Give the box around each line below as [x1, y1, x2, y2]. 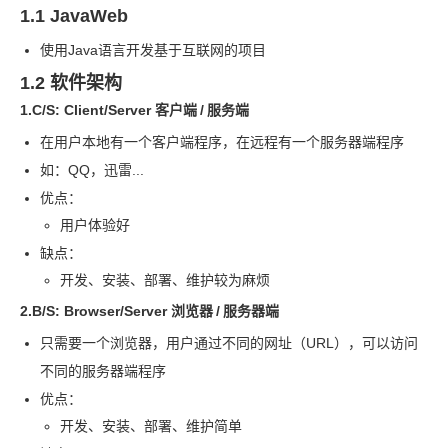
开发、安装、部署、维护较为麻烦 [60, 272, 270, 288]
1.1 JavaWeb [20, 6, 128, 26]
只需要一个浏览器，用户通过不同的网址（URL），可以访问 [40, 335, 418, 351]
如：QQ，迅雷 [40, 162, 132, 178]
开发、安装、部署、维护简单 [60, 418, 242, 434]
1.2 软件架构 [20, 73, 122, 93]
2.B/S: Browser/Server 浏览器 [20, 303, 213, 319]
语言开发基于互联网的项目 [98, 42, 266, 58]
